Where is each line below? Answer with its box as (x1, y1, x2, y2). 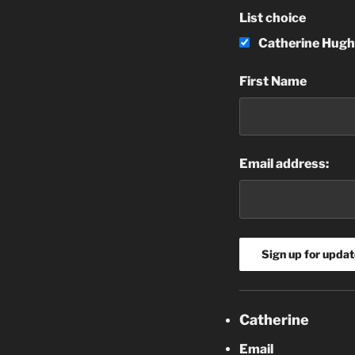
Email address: (239, 156, 329, 172)
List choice (239, 10, 306, 25)
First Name (239, 73, 307, 89)
